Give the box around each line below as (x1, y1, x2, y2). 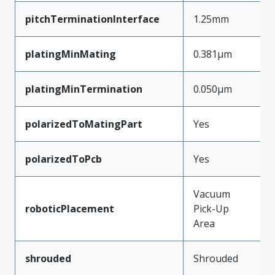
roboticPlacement (25, 201, 114, 215)
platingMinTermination (25, 82, 142, 96)
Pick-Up (193, 201, 229, 215)
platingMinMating (25, 47, 116, 61)
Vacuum (193, 187, 230, 201)
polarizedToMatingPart (25, 117, 142, 131)
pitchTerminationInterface (25, 12, 160, 26)
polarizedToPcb (25, 152, 102, 166)
